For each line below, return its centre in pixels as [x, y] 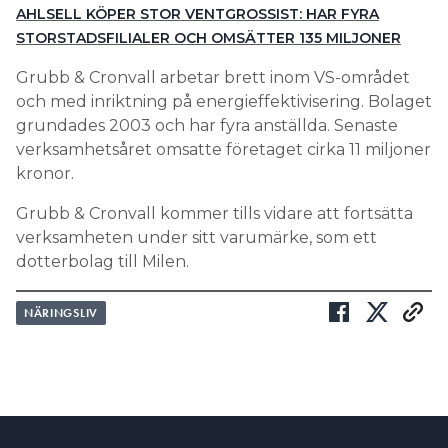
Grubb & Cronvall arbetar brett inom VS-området [213, 77]
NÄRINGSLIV [61, 312]
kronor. [45, 173]
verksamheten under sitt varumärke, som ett [196, 237]
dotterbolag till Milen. [104, 261]
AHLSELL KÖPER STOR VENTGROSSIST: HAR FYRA [197, 13]
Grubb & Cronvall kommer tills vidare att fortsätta [214, 213]
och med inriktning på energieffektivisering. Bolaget [224, 101]
